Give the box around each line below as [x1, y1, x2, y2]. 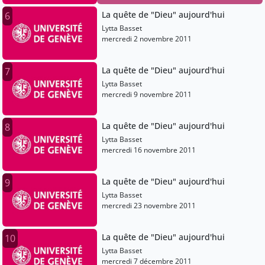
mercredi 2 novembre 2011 [102, 34, 192, 44]
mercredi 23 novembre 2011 [102, 201, 196, 211]
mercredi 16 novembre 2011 [102, 145, 196, 156]
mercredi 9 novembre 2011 [102, 89, 192, 100]
